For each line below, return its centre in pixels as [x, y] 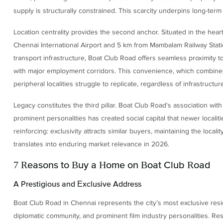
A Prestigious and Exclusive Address [77, 184]
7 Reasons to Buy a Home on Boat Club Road [112, 165]
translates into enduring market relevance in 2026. [91, 144]
